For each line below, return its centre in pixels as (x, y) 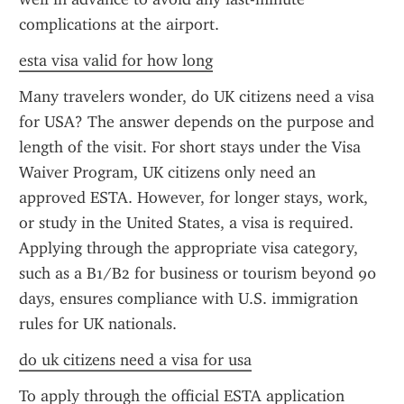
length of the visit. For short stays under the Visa (190, 147)
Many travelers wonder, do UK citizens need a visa (197, 96)
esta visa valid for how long (116, 60)
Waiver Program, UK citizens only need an (167, 172)
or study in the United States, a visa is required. (186, 223)
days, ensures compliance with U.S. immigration (188, 298)
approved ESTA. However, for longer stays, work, (193, 197)
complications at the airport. (119, 24)
